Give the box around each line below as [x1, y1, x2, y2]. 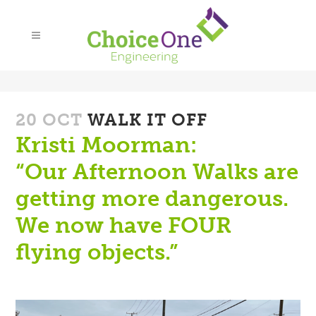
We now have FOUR [16, 212, 232, 238]
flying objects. [16, 239, 170, 265]
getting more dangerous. [16, 186, 289, 212]
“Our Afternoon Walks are [16, 159, 299, 185]
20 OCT [16, 109, 83, 130]
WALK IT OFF [83, 109, 208, 130]
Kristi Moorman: [16, 132, 197, 158]
